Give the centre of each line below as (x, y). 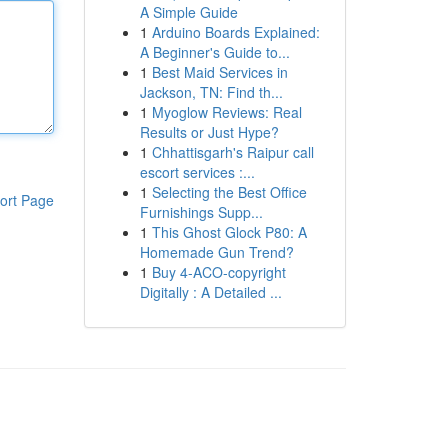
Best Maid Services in (219, 72)
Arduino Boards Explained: (235, 32)
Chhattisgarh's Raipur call (232, 152)
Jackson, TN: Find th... (211, 92)
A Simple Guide (188, 12)
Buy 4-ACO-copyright (218, 272)
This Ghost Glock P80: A (229, 232)
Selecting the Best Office (229, 192)
